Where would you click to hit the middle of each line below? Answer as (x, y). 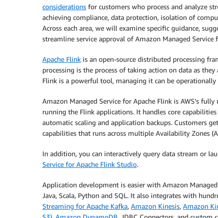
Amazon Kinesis (155, 206)
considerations (64, 7)
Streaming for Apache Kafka (85, 206)
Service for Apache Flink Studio (90, 164)
